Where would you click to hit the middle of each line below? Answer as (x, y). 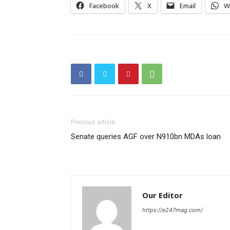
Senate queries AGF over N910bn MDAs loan (146, 137)
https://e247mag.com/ (172, 210)
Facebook (104, 6)
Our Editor (162, 195)
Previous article (93, 122)
